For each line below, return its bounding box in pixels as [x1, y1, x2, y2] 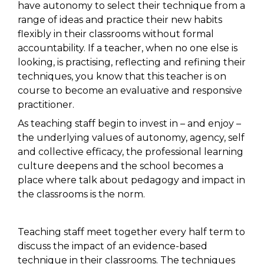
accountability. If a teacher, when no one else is [18, 42, 237, 54]
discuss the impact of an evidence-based [18, 240, 207, 252]
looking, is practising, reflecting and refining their [18, 57, 246, 68]
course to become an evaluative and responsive [18, 85, 242, 97]
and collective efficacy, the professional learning [18, 146, 243, 158]
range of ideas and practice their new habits [18, 14, 222, 26]
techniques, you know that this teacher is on [18, 71, 226, 82]
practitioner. [18, 99, 74, 111]
